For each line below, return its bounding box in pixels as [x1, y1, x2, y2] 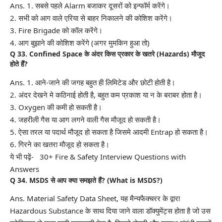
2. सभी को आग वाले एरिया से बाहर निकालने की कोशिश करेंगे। [10, 13, 172, 23]
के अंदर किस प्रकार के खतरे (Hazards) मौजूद [82, 49, 205, 59]
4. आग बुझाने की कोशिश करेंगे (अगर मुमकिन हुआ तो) [10, 38, 150, 48]
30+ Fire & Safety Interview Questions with [40, 151, 186, 162]
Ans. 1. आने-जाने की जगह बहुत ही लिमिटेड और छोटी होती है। [10, 77, 175, 87]
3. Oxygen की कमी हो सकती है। [10, 102, 102, 112]
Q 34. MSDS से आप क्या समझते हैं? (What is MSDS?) [10, 175, 163, 185]
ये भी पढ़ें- [10, 151, 40, 162]
